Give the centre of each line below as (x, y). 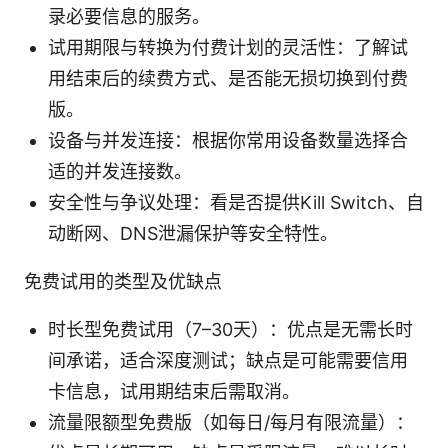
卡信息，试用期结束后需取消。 (174, 392)
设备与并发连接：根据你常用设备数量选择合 (228, 141)
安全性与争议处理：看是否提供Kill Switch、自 (236, 203)
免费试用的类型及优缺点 (123, 282)
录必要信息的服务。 (129, 17)
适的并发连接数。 (120, 172)
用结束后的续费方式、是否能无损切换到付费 (228, 79)
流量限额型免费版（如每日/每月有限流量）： (231, 423)
